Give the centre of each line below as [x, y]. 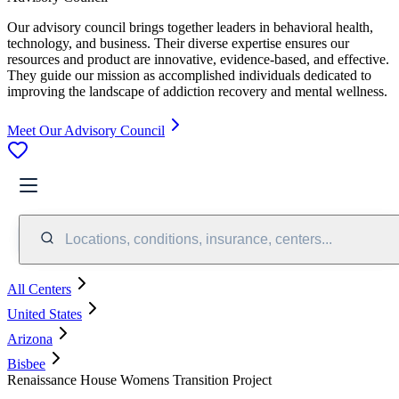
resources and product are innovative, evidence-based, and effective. [198, 59]
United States [45, 313]
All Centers [39, 289]
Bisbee [26, 363]
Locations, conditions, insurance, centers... [199, 239]
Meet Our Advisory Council [86, 130]
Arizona [30, 338]
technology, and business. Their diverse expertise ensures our [178, 43]
